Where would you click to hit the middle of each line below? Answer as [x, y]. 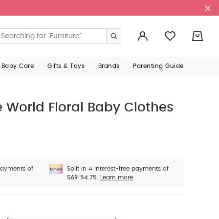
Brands [109, 66]
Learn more [117, 177]
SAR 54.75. [83, 177]
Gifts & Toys [66, 66]
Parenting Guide [158, 66]
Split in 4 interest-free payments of [118, 169]
